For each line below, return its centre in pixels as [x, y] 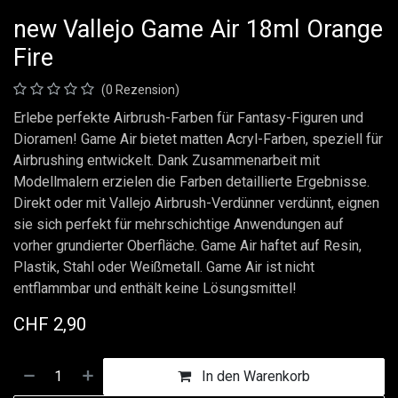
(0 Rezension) [140, 90]
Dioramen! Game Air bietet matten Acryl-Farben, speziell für [198, 139]
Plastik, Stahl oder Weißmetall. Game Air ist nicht [164, 267]
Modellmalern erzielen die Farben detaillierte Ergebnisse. [191, 182]
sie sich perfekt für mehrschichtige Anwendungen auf [179, 224]
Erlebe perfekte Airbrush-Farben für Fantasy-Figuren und [188, 118]
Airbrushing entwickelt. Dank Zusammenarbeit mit [167, 160]
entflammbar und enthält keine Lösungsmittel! [155, 288]
